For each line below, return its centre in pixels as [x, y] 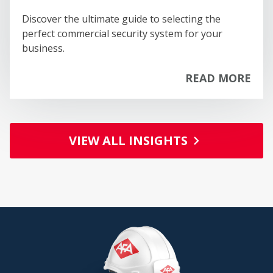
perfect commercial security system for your [122, 33]
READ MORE [218, 78]
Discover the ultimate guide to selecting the [121, 19]
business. [43, 48]
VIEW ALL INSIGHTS [128, 140]
